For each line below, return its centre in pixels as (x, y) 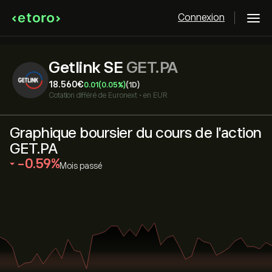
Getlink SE (87, 68)
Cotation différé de (77, 95)
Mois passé (81, 166)
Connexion (201, 18)
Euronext (123, 95)
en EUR (155, 95)
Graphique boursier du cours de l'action (136, 133)
